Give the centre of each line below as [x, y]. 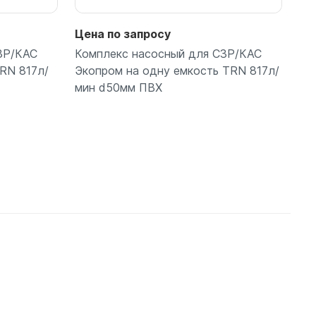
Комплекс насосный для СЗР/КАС [168, 54]
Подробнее [178, 199]
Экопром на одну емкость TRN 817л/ [177, 71]
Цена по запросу [123, 34]
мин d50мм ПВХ [119, 88]
